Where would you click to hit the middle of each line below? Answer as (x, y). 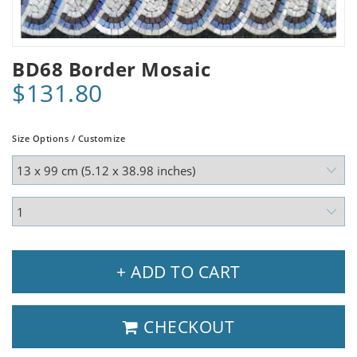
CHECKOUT (186, 327)
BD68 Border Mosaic (111, 69)
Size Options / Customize (69, 139)
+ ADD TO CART (178, 272)
